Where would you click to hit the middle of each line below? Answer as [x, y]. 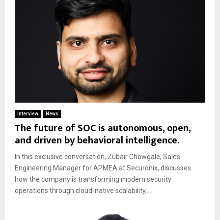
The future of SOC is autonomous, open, [103, 128]
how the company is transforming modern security [93, 179]
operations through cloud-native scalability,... [83, 191]
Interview [28, 114]
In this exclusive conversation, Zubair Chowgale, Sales [97, 157]
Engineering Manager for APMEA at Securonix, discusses [103, 168]
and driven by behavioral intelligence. [97, 141]
